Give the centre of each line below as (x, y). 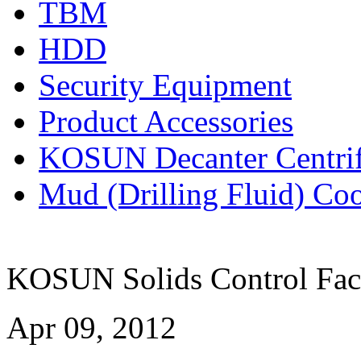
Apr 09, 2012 (91, 327)
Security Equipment (165, 85)
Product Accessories (166, 121)
